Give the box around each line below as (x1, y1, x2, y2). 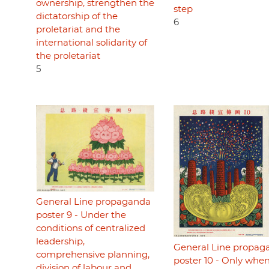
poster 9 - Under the (36, 210, 126, 220)
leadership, (36, 237, 85, 246)
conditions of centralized (36, 223, 145, 233)
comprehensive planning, (36, 250, 150, 259)
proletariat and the (36, 25, 120, 35)
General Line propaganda (36, 197, 151, 207)
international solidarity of (36, 38, 147, 48)
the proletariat (36, 52, 100, 61)
